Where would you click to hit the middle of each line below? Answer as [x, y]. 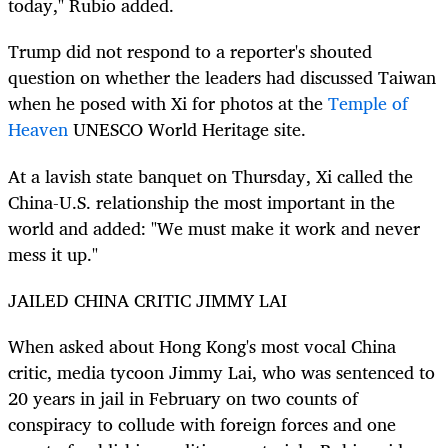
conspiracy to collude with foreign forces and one [202, 423]
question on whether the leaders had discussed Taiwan [222, 77]
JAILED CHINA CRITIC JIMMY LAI [147, 299]
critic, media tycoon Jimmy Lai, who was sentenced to [221, 371]
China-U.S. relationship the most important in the [201, 201]
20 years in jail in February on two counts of [183, 397]
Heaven [38, 129]
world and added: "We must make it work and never [214, 227]
